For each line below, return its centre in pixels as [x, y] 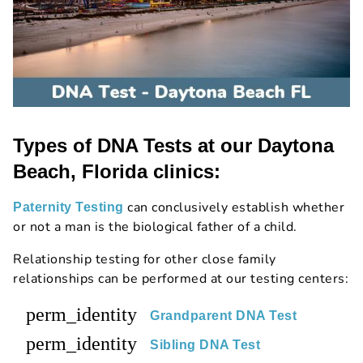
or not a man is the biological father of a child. [155, 227]
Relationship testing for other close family [145, 260]
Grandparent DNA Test [223, 316]
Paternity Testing [68, 207]
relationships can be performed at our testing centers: [181, 279]
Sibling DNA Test [205, 345]
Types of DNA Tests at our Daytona [173, 146]
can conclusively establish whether [234, 208]
